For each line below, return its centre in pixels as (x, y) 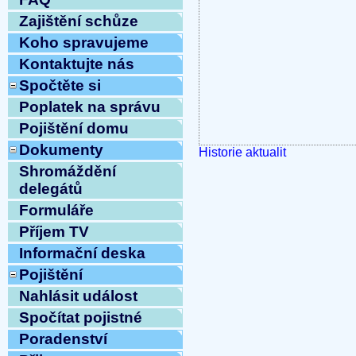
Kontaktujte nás (77, 64)
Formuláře (56, 211)
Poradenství (63, 339)
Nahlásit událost (78, 296)
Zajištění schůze (79, 21)
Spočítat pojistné (81, 318)
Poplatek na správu (90, 107)
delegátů (51, 189)
